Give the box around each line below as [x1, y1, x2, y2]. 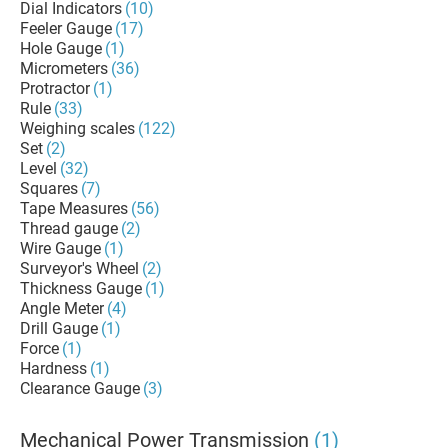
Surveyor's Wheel [20, 259, 139, 278]
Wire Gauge [20, 239, 101, 258]
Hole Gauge [20, 39, 102, 58]
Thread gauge [20, 219, 118, 238]
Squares [20, 179, 78, 198]
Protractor [20, 79, 90, 98]
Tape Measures [20, 199, 128, 218]
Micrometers [20, 59, 108, 78]
